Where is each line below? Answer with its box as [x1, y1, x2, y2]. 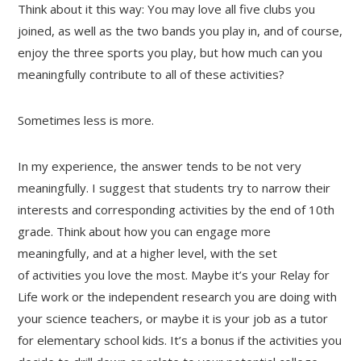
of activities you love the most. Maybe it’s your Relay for [18, 266, 330, 283]
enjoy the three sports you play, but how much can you [18, 44, 323, 60]
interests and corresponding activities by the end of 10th [18, 201, 335, 218]
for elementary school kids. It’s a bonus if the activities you [18, 331, 342, 348]
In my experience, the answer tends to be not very [18, 157, 302, 174]
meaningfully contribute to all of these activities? [18, 65, 285, 82]
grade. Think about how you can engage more [18, 222, 272, 239]
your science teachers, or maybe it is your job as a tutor [18, 309, 329, 326]
